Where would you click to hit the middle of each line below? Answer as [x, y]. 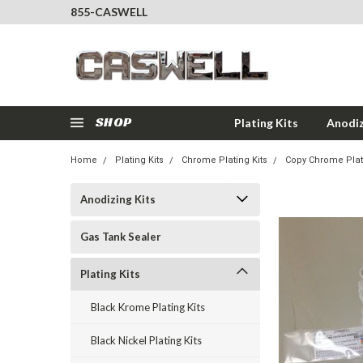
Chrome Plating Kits [224, 160]
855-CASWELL [109, 12]
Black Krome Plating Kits [148, 307]
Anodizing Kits [118, 199]
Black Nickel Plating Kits [146, 340]
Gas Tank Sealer [121, 237]
